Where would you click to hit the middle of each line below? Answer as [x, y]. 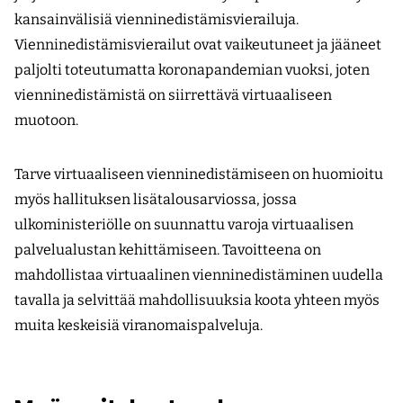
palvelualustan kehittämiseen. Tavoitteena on [168, 249]
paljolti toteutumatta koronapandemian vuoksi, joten [192, 69]
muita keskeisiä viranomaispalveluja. [139, 325]
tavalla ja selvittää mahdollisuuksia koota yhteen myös [197, 300]
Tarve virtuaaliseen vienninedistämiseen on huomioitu [199, 174]
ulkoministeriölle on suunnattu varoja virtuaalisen [184, 224]
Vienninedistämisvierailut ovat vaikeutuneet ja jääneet [198, 44]
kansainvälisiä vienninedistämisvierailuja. [157, 19]
